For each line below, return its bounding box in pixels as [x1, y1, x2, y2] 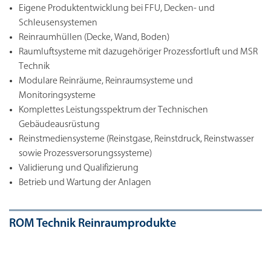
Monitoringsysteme [19, 90, 96, 100]
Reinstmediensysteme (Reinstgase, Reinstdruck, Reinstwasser [19, 134, 254, 144]
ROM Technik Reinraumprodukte [9, 217, 176, 230]
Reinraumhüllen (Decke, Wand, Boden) [19, 32, 169, 42]
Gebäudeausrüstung [19, 119, 100, 129]
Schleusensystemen [19, 18, 97, 28]
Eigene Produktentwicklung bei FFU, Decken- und [19, 3, 215, 13]
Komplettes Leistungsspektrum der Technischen [19, 105, 208, 115]
